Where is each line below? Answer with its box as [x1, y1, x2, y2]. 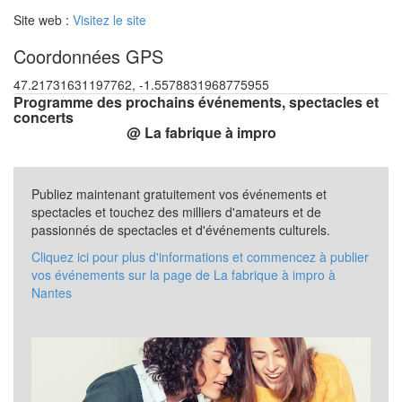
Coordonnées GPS [13, 42, 163, 69]
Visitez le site [73, 10, 146, 29]
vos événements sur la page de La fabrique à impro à [31, 265, 336, 284]
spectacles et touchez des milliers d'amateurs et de [31, 202, 321, 221]
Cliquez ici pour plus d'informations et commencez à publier [31, 247, 369, 266]
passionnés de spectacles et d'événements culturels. [31, 220, 330, 239]
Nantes [31, 283, 72, 301]
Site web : [13, 10, 73, 29]
